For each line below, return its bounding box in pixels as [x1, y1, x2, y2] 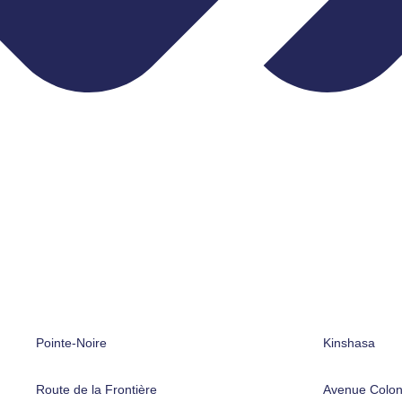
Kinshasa [323, 335, 375, 350]
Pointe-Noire [36, 335, 107, 350]
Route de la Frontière [36, 381, 157, 397]
